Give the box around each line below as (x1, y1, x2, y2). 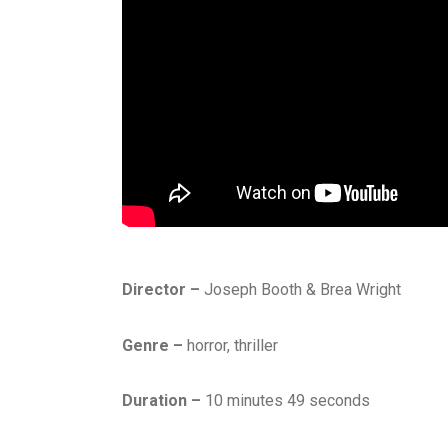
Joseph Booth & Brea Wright (200, 280, 401, 300)
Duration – (122, 390, 201, 410)
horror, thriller (187, 335, 278, 355)
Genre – (122, 335, 187, 355)
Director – (122, 280, 200, 300)
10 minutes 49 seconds (201, 390, 370, 410)
